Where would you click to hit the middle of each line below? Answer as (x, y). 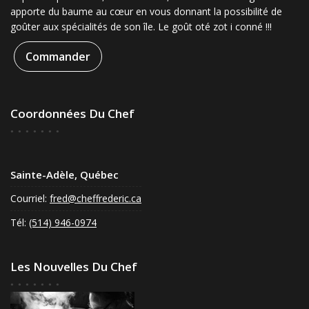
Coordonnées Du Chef (72, 113)
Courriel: (30, 198)
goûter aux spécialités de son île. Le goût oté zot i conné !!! (141, 26)
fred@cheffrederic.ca (96, 198)
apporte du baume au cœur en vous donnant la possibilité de (146, 11)
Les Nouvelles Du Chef (74, 266)
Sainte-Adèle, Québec (64, 174)
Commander (58, 56)
